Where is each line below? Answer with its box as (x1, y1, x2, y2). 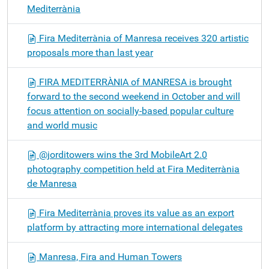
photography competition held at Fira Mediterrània (27, 163, 240, 175)
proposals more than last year (27, 47, 153, 58)
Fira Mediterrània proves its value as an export (37, 207, 234, 219)
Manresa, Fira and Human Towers (37, 251, 182, 262)
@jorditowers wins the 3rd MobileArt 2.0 (37, 149, 207, 160)
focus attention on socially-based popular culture (27, 105, 234, 116)
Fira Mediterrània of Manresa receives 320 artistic (37, 32, 249, 44)
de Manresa (27, 178, 77, 189)
